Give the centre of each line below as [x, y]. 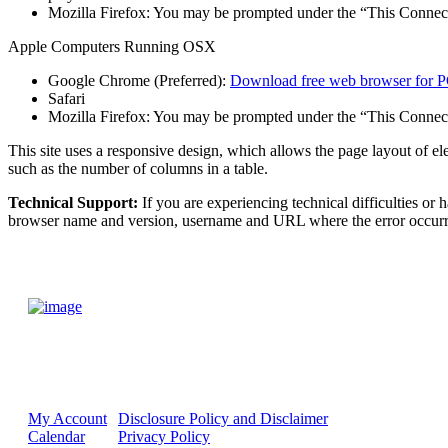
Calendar [56, 436]
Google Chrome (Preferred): [139, 80]
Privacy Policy [164, 436]
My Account [67, 418]
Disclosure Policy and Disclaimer [223, 418]
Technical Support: [73, 202]
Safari [66, 98]
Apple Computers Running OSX [112, 46]
